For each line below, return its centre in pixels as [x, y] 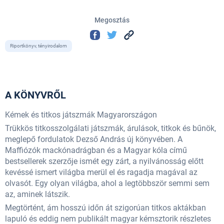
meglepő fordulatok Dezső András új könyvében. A [94, 139]
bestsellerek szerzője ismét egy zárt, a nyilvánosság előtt [104, 161]
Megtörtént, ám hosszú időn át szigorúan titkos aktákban [105, 207]
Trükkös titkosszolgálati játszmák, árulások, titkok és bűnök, [110, 128]
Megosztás [112, 20]
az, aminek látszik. [37, 194]
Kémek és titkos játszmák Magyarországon [81, 114]
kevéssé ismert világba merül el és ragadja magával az [101, 172]
